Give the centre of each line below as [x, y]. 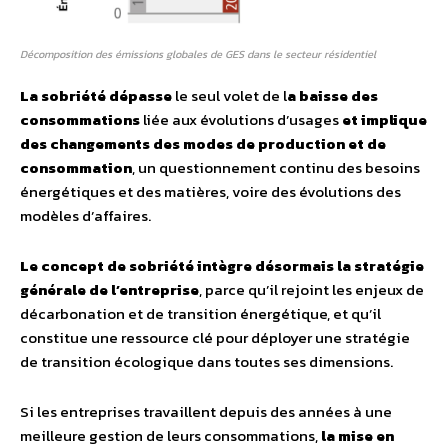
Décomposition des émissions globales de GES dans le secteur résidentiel [198, 53]
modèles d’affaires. [85, 215]
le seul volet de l [229, 95]
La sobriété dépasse [96, 95]
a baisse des [332, 95]
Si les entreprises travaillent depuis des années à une [206, 411]
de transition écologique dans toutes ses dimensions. [206, 361]
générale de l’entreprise [109, 289]
